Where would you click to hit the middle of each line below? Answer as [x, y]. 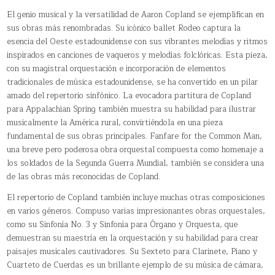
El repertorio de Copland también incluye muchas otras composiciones [136, 197]
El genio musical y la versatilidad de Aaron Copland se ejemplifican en [136, 14]
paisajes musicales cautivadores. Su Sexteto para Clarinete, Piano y [132, 251]
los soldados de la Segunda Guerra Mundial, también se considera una [136, 163]
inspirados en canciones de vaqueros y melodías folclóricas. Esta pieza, [137, 55]
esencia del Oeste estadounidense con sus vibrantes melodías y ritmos [137, 41]
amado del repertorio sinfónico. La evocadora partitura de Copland [129, 95]
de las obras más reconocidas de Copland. [84, 176]
